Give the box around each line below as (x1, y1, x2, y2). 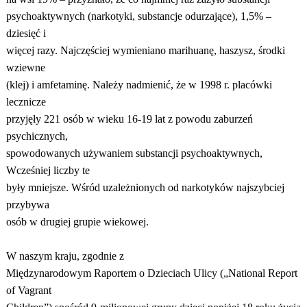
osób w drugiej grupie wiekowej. (5, 216, 149, 228)
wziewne (5, 62, 45, 73)
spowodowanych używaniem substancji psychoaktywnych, (5, 147, 262, 159)
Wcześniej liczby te (5, 164, 90, 176)
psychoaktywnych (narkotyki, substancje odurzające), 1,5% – (5, 10, 271, 22)
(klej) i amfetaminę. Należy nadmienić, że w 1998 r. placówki (5, 79, 272, 90)
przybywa (5, 199, 49, 210)
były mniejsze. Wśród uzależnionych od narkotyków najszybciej (5, 182, 284, 193)
